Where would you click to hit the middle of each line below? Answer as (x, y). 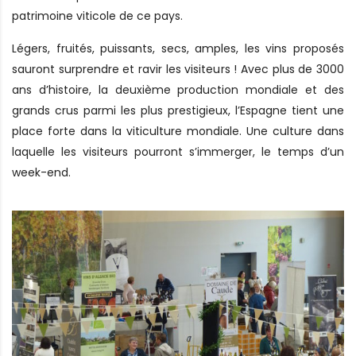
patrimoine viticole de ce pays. (97, 15)
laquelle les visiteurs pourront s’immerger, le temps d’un (178, 151)
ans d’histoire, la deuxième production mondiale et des (178, 89)
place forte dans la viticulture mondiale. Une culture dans (178, 131)
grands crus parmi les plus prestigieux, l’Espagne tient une (178, 110)
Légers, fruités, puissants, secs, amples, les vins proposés (178, 48)
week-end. (41, 172)
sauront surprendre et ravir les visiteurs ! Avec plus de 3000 (178, 69)
